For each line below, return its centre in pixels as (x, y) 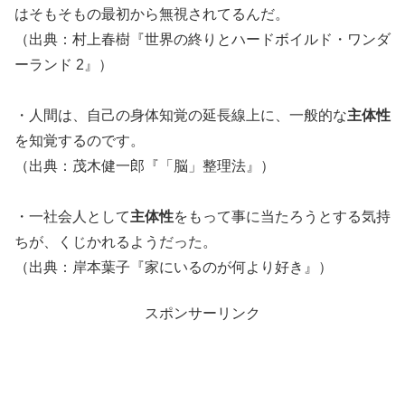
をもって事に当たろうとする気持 (282, 217)
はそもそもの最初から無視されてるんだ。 (152, 14)
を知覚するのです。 (80, 141)
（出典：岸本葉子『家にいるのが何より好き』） (174, 268)
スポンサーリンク (202, 313)
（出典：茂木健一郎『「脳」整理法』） (145, 166)
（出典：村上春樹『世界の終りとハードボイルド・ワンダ (202, 40)
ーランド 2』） (64, 65)
